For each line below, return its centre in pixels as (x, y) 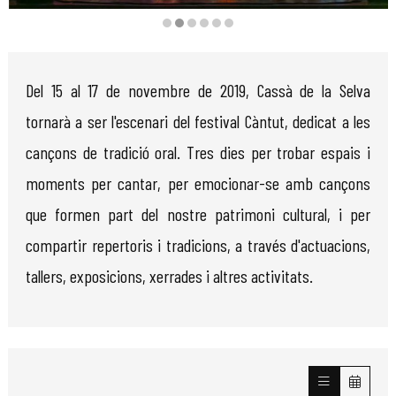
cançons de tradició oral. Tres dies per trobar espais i (198, 152)
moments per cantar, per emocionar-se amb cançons (198, 183)
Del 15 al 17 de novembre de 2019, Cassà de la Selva (198, 91)
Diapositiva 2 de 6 (49, 42)
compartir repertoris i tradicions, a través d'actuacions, (198, 245)
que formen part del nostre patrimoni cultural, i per (198, 214)
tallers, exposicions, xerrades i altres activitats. (169, 276)
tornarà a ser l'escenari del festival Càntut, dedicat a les (198, 122)
